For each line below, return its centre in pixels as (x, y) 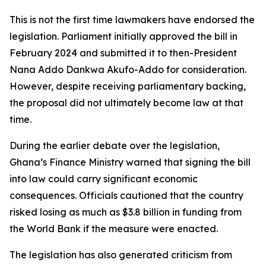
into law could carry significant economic (104, 179)
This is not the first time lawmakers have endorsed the (132, 20)
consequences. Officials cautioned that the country (126, 195)
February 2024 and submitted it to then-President (123, 53)
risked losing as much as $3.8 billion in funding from (126, 212)
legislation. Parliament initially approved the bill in (123, 36)
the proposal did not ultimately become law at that (126, 103)
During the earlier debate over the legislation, (115, 145)
